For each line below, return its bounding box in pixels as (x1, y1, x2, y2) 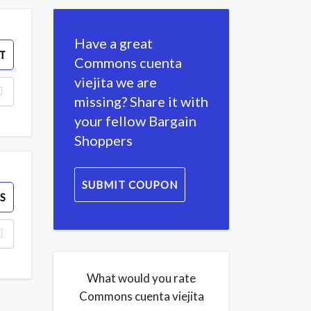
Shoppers (74, 132, 133, 149)
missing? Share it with (74, 93, 208, 110)
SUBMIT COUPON (82, 178, 178, 191)
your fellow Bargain (74, 112, 196, 129)
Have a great (74, 35, 153, 51)
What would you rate (87, 271, 196, 285)
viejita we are (74, 74, 157, 90)
